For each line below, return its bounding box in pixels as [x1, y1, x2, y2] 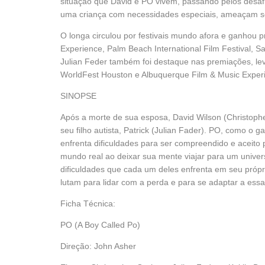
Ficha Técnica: [60, 199, 115, 208]
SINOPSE [60, 91, 96, 101]
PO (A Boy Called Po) [60, 220, 140, 230]
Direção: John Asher [60, 241, 136, 251]
